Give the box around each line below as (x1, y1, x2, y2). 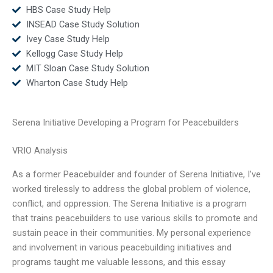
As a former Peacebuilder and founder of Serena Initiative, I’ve (12, 168, 261, 180)
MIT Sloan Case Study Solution (26, 62, 149, 74)
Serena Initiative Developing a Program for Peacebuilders (12, 117, 239, 129)
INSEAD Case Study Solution (26, 18, 140, 30)
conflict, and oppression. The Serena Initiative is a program (12, 197, 247, 209)
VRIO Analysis (12, 145, 68, 157)
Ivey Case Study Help (26, 33, 110, 44)
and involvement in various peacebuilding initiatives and (12, 241, 232, 253)
